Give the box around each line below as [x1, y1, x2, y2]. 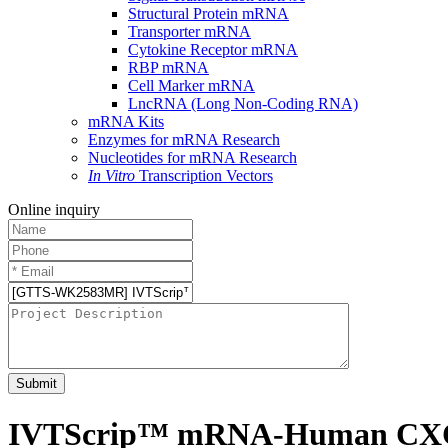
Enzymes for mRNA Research [88, 131, 280, 149]
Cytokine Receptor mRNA [128, 41, 298, 59]
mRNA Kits [88, 113, 164, 131]
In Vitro [88, 167, 135, 185]
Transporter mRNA [128, 23, 251, 41]
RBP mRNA [128, 59, 209, 77]
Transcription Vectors [135, 167, 273, 185]
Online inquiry [8, 201, 100, 219]
